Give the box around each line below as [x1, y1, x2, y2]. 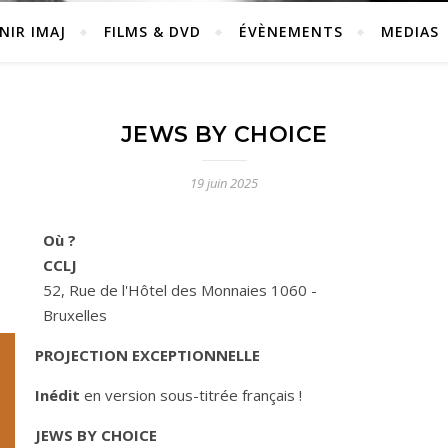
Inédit [35, 385, 80, 405]
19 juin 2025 [190, 174, 258, 192]
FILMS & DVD [104, 22, 201, 41]
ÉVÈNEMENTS [239, 22, 343, 41]
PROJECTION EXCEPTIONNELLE [35, 345, 260, 365]
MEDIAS [381, 22, 439, 41]
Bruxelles [43, 305, 108, 325]
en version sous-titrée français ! [80, 385, 302, 405]
